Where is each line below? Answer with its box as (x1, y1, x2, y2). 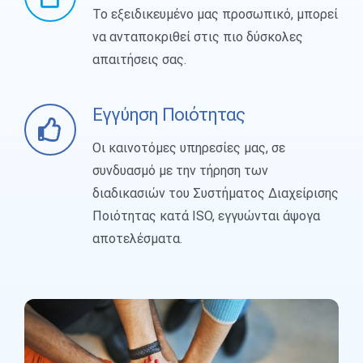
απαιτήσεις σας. (92, 51, 186, 67)
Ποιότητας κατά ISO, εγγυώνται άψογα (92, 207, 320, 224)
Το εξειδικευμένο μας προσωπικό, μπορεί (92, 6, 338, 22)
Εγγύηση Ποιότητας (92, 103, 245, 125)
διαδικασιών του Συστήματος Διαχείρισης (92, 185, 339, 201)
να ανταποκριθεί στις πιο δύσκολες (92, 28, 303, 45)
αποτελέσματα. (92, 230, 182, 246)
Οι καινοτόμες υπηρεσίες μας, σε (92, 139, 285, 156)
